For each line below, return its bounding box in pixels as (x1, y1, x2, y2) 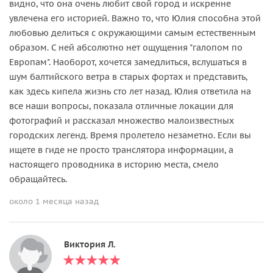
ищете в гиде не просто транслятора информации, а (9, 144, 233, 155)
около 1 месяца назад (9, 196, 99, 207)
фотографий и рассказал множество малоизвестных (9, 115, 234, 126)
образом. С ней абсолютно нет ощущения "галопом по (9, 41, 243, 53)
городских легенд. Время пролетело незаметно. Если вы (9, 129, 251, 141)
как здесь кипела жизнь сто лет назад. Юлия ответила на (9, 85, 251, 97)
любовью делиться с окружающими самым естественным (9, 27, 256, 38)
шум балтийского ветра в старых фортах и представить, (9, 71, 247, 82)
